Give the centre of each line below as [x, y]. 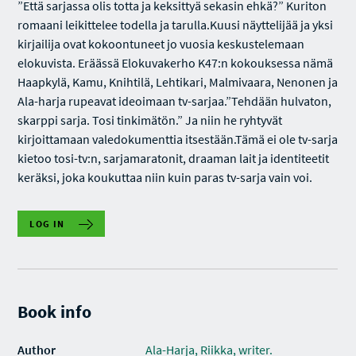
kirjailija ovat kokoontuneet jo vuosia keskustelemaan [161, 44]
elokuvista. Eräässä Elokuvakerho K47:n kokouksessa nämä [176, 63]
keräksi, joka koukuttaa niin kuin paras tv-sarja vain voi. [165, 177]
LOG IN [47, 224]
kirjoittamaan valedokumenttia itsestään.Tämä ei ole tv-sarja [178, 139]
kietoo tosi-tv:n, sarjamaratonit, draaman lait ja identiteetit [174, 158]
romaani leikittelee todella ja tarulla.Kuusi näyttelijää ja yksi [176, 25]
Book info [55, 311]
